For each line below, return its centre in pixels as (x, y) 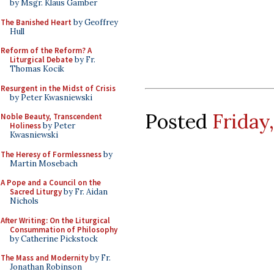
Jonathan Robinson (46, 267)
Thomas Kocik (37, 69)
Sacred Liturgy (36, 192)
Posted (179, 121)
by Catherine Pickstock (54, 239)
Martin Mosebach (44, 163)
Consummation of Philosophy (64, 229)
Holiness (25, 126)
